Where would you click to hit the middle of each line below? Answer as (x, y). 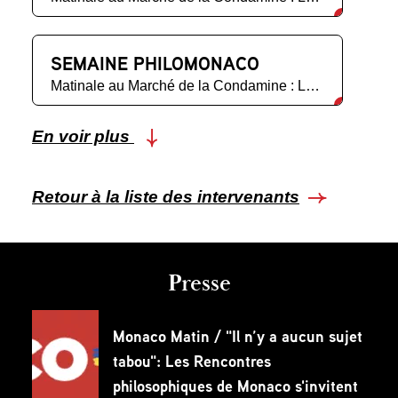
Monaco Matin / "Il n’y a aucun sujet (238, 337)
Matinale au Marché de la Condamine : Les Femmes (313, 85)
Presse (199, 284)
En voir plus (83, 137)
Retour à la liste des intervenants (166, 196)
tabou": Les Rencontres (192, 362)
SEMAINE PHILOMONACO (155, 63)
